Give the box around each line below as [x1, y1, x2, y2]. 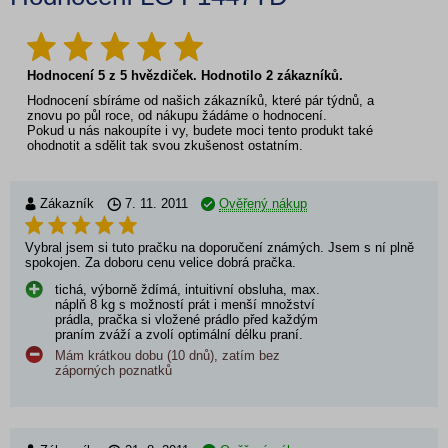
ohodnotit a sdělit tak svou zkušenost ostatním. [27, 137, 303, 153]
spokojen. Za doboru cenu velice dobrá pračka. [25, 254, 296, 270]
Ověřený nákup [219, 195, 307, 211]
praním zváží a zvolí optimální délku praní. [55, 326, 303, 342]
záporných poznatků [55, 362, 172, 378]
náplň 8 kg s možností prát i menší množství [55, 296, 315, 312]
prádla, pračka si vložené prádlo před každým [55, 311, 318, 327]
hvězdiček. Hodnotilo [127, 67, 266, 83]
